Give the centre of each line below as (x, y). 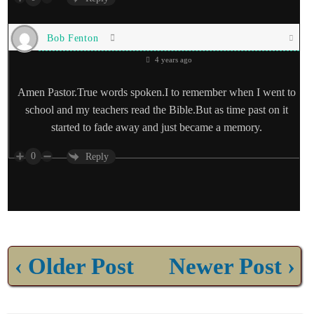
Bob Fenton (73, 38)
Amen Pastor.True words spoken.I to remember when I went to (157, 93)
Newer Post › (232, 266)
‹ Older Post (74, 266)
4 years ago (173, 60)
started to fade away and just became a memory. (157, 128)
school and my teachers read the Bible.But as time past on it (157, 110)
